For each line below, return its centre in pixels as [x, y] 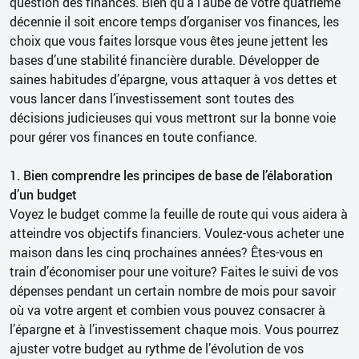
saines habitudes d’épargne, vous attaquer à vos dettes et [173, 79]
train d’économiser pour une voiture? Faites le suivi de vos [174, 271]
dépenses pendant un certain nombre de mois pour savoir [173, 290]
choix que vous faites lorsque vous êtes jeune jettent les [169, 40]
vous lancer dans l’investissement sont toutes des [152, 98]
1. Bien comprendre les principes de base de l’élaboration [171, 175]
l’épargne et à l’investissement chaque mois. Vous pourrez [174, 329]
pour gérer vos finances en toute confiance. [133, 137]
